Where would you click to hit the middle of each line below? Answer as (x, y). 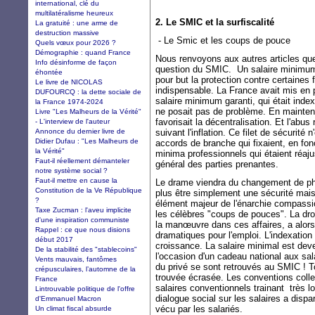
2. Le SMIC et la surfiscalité (215, 22)
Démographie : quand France (83, 52)
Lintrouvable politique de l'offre (85, 288)
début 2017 (54, 239)
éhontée (49, 72)
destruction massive (67, 32)
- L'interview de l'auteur (72, 121)
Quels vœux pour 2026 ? (76, 42)
